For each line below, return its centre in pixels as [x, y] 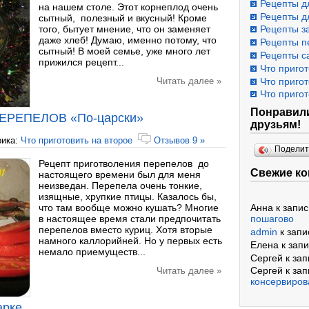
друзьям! [276, 125]
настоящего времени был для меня [120, 175]
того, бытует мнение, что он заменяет [124, 29]
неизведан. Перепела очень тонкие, [120, 186]
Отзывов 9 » [179, 140]
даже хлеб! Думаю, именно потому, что [128, 40]
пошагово [272, 219]
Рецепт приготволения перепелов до [124, 163]
